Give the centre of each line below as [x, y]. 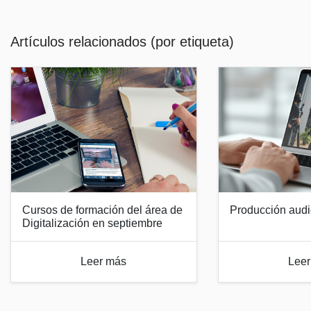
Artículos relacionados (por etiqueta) [122, 41]
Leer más [104, 261]
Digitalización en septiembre [92, 223]
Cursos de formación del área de [102, 210]
